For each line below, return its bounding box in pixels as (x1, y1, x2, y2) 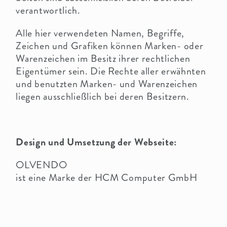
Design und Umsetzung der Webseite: (16, 135, 177, 150)
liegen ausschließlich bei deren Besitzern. (16, 89, 190, 104)
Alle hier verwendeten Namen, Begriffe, (16, 26, 184, 41)
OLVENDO (16, 158, 67, 173)
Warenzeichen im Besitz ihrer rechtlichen (16, 51, 191, 66)
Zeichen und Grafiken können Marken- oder (16, 39, 204, 54)
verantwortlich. (16, 3, 81, 18)
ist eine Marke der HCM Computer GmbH (16, 170, 198, 185)
